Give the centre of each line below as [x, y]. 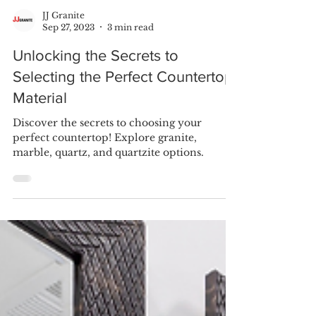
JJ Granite [63, 43]
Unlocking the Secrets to [96, 83]
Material [40, 126]
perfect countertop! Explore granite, [105, 165]
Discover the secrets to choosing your [107, 151]
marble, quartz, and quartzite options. [108, 180]
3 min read [130, 55]
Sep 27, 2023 [68, 55]
